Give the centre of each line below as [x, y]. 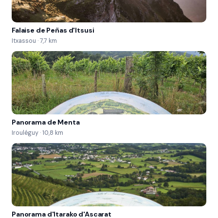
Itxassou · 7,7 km [34, 41]
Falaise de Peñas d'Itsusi [53, 30]
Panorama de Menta [46, 122]
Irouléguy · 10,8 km [37, 133]
